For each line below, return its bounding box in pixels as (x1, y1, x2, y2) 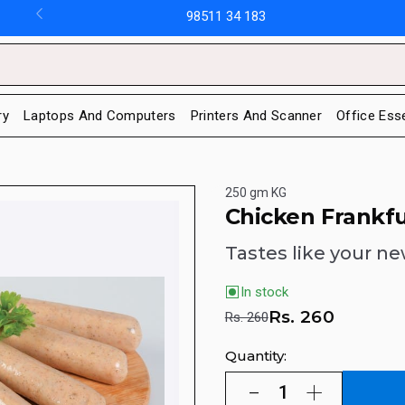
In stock (240, 284, 288, 301)
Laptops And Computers (23, 107, 176, 124)
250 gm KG (224, 184, 287, 200)
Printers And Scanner (190, 107, 323, 124)
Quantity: (224, 346, 287, 364)
